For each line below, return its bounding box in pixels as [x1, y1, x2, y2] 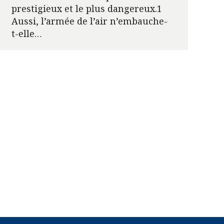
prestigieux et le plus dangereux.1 [11, 2, 162, 15]
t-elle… [11, 27, 42, 40]
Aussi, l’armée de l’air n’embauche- [11, 15, 167, 27]
